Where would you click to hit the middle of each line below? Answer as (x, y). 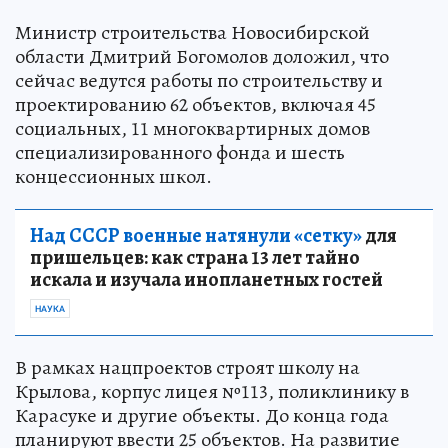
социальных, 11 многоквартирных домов (192, 129)
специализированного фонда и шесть (180, 153)
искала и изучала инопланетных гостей (206, 280)
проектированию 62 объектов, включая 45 (195, 105)
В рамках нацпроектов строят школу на (187, 368)
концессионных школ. (113, 177)
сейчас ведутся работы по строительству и (199, 81)
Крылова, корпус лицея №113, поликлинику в (212, 392)
